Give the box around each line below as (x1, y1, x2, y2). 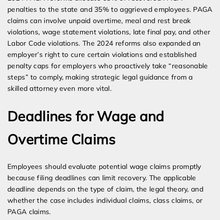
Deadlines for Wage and (7, 108, 165, 125)
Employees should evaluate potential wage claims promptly (7, 162, 201, 171)
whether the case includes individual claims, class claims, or (7, 196, 203, 205)
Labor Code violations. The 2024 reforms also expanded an (7, 39, 201, 48)
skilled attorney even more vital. (7, 84, 111, 93)
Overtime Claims (7, 131, 116, 148)
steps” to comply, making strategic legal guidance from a (7, 73, 193, 82)
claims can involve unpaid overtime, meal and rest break (7, 16, 191, 26)
